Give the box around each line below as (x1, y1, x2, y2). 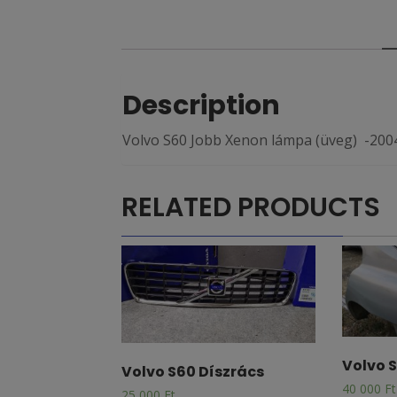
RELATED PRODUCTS (121, 189, 380, 227)
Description (122, 87, 280, 125)
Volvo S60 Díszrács (121, 362, 264, 382)
